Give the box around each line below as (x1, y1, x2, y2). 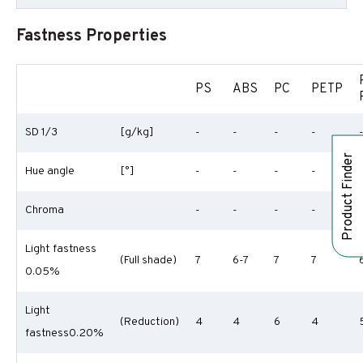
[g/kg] (120, 126, 154, 139)
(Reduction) (120, 315, 179, 329)
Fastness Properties (16, 26, 167, 47)
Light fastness (25, 242, 96, 256)
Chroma (25, 203, 64, 217)
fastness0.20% (25, 327, 104, 340)
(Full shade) (120, 254, 177, 267)
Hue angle (25, 164, 75, 178)
